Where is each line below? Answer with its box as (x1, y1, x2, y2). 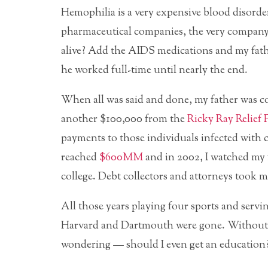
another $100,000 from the (61, 111, 187, 127)
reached (61, 150, 99, 166)
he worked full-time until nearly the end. (61, 62, 248, 78)
